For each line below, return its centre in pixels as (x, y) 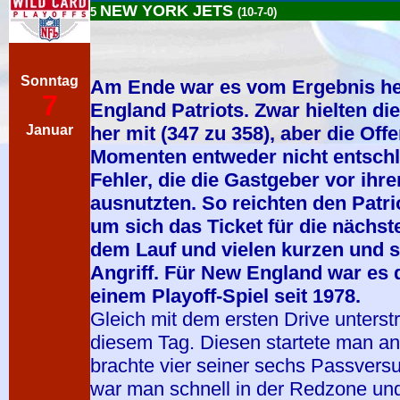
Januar (50, 130)
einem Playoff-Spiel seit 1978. (225, 296)
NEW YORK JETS (169, 11)
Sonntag (50, 81)
